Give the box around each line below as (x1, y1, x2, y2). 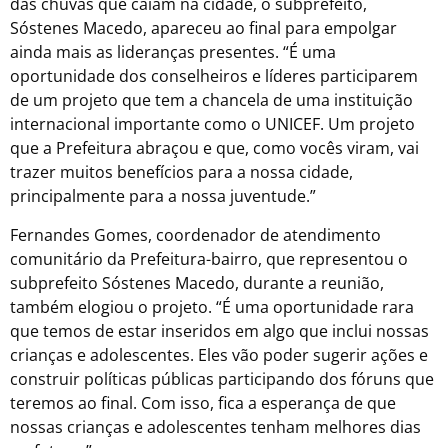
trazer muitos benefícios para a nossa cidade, (10, 161, 353, 184)
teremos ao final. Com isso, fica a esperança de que (10, 391, 396, 414)
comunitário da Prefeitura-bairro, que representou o (10, 247, 408, 270)
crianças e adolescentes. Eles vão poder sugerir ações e (10, 343, 428, 366)
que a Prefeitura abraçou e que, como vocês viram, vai (10, 137, 419, 160)
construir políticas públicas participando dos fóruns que (10, 367, 434, 390)
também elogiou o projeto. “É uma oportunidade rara (10, 295, 414, 318)
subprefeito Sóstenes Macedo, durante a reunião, (10, 271, 384, 294)
